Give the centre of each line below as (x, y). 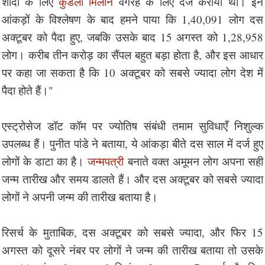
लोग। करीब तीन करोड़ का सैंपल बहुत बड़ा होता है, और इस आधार (132, 54)
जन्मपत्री (106, 161)
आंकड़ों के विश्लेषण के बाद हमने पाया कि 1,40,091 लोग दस (132, 19)
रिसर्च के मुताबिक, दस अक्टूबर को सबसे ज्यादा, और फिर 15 (132, 232)
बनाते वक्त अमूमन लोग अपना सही (194, 161)
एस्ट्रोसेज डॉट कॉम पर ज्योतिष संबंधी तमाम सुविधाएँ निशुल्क (132, 125)
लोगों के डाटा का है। (45, 161)
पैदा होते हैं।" (28, 90)
